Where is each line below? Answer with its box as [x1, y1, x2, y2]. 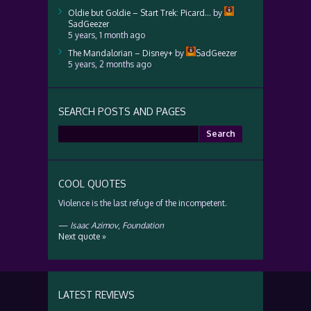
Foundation [122, 220, 164, 230]
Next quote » [58, 231, 106, 242]
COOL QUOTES [58, 178, 126, 190]
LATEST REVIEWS [58, 289, 135, 301]
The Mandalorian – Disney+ [68, 48, 173, 58]
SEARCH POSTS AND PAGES [58, 106, 186, 117]
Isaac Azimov [70, 220, 118, 230]
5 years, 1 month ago [68, 30, 145, 40]
